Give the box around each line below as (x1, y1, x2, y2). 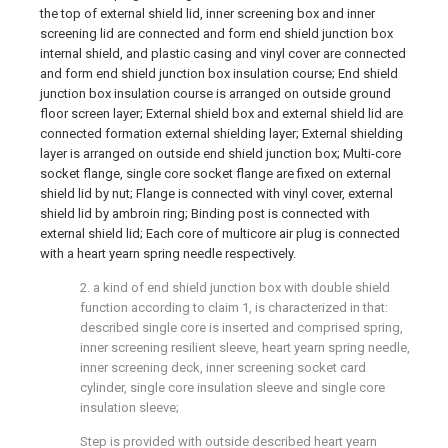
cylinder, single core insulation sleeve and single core (80, 380, 385, 395)
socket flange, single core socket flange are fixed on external (40, 166, 391, 181)
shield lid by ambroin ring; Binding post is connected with (40, 206, 370, 221)
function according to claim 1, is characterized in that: (80, 300, 388, 315)
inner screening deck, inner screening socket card (80, 360, 366, 375)
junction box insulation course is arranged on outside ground (40, 86, 391, 101)
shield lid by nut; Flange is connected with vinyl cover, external (40, 186, 393, 201)
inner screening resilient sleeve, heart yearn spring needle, (80, 340, 410, 355)
